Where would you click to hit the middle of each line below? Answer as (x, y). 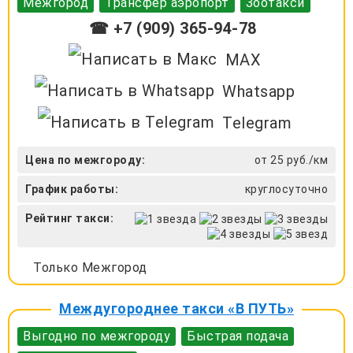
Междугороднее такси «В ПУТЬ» (176, 309)
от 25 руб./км (291, 160)
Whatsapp (259, 91)
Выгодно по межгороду (97, 336)
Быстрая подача (238, 336)
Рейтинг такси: (69, 218)
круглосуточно (286, 189)
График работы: (72, 189)
